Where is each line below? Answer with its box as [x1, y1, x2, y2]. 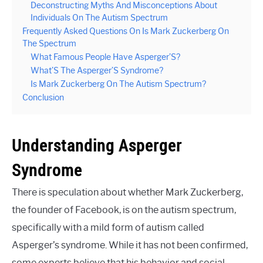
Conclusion [22, 92, 64, 103]
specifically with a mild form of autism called [12, 221, 204, 233]
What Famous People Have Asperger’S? [31, 51, 180, 62]
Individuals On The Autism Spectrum [31, 12, 168, 23]
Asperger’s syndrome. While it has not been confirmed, [12, 239, 248, 251]
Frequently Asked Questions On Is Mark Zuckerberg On [22, 25, 229, 36]
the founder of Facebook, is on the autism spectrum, [12, 204, 236, 215]
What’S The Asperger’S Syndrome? [31, 65, 163, 76]
